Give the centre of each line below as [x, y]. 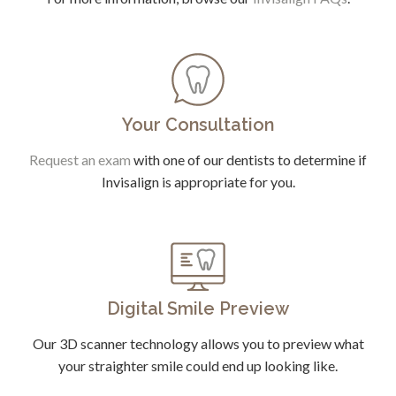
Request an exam [80, 160]
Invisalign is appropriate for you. [198, 182]
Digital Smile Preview [198, 309]
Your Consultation [198, 125]
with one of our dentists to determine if [249, 160]
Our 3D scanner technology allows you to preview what [198, 344]
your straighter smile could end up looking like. [198, 366]
